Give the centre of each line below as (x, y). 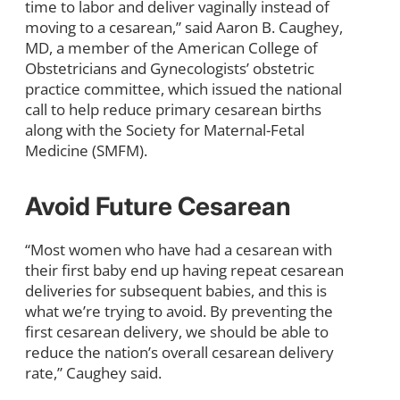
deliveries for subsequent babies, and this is (176, 290)
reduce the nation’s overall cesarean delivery (179, 352)
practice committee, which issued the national (183, 88)
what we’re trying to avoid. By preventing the (179, 311)
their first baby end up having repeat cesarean (184, 270)
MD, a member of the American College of (171, 47)
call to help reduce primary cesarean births (173, 109)
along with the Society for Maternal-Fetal (165, 129)
